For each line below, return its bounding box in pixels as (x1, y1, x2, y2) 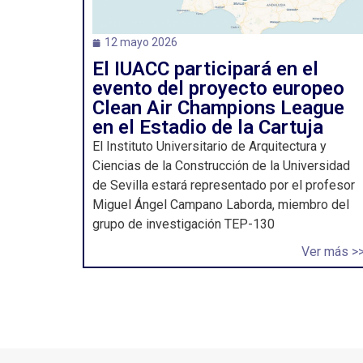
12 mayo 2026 (105, 36, 177, 49)
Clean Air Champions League (92, 96, 344, 119)
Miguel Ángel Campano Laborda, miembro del (92, 197, 349, 212)
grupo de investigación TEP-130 (92, 216, 275, 232)
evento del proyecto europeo (92, 77, 344, 100)
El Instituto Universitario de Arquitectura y (92, 139, 327, 154)
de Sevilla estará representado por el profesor (92, 177, 355, 193)
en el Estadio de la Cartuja (92, 116, 323, 139)
